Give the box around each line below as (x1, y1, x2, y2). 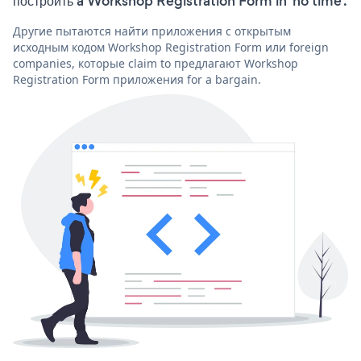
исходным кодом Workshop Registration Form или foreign (13, 39, 329, 55)
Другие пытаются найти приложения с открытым (13, 23, 291, 39)
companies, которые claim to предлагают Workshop (13, 55, 298, 71)
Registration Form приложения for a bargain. (13, 71, 261, 87)
